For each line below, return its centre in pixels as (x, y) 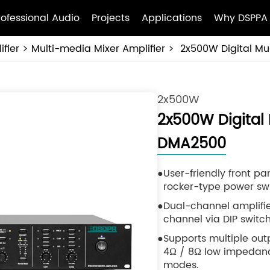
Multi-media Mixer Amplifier (98, 49)
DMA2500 (191, 144)
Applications (172, 18)
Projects (111, 18)
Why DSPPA (241, 18)
